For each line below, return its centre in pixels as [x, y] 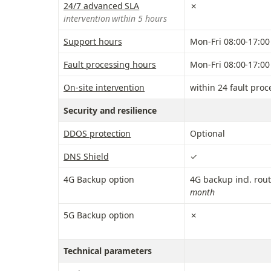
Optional [207, 134]
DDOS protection [97, 134]
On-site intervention [104, 88]
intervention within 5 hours [115, 19]
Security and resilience [110, 111]
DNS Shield [86, 157]
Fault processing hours [110, 65]
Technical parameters [108, 251]
